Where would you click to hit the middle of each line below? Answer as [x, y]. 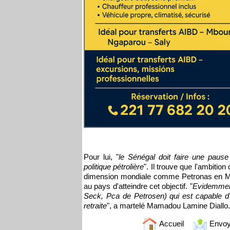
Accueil [170, 223]
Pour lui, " [101, 157]
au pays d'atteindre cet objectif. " [138, 186]
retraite [95, 206]
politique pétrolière [114, 167]
